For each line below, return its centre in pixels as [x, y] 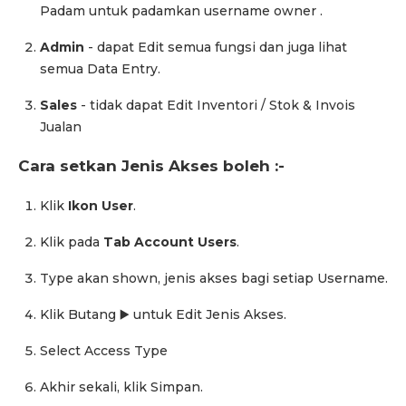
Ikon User [101, 205]
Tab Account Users [170, 242]
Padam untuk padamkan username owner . [181, 10]
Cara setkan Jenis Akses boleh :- [151, 166]
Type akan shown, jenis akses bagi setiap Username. [214, 278]
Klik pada [72, 242]
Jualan [61, 126]
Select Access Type [104, 350]
